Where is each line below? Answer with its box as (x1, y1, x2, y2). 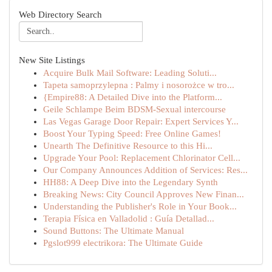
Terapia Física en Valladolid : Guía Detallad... (43, 214, 214, 223)
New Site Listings (19, 55, 85, 65)
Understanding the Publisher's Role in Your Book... (43, 202, 237, 211)
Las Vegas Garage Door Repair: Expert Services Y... (43, 117, 239, 126)
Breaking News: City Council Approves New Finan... (43, 189, 244, 199)
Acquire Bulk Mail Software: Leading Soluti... (43, 68, 217, 78)
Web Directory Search (19, 10, 102, 19)
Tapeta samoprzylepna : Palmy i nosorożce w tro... (43, 80, 234, 90)
